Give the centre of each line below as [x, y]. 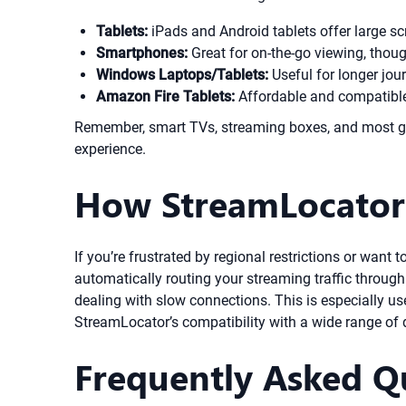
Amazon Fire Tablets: [165, 97]
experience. [110, 149]
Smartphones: [142, 53]
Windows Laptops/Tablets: [182, 75]
